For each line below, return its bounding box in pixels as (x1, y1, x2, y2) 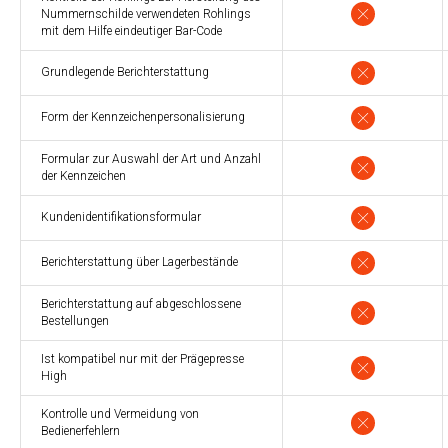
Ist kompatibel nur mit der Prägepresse (41, 351, 244, 366)
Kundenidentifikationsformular (41, 209, 201, 224)
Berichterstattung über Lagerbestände (41, 254, 238, 269)
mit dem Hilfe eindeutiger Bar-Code (41, 23, 222, 38)
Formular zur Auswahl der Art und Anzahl (41, 151, 261, 166)
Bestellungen (41, 313, 109, 328)
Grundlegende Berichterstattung (41, 64, 209, 79)
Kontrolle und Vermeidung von (41, 406, 199, 421)
